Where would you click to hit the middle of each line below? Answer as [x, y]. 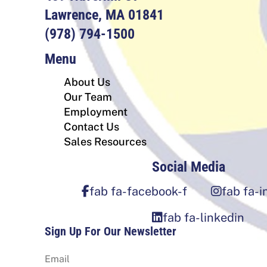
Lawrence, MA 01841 [104, 15]
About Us [87, 82]
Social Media [189, 167]
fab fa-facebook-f [138, 192]
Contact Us [91, 127]
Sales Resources [105, 142]
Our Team [88, 97]
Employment [96, 112]
